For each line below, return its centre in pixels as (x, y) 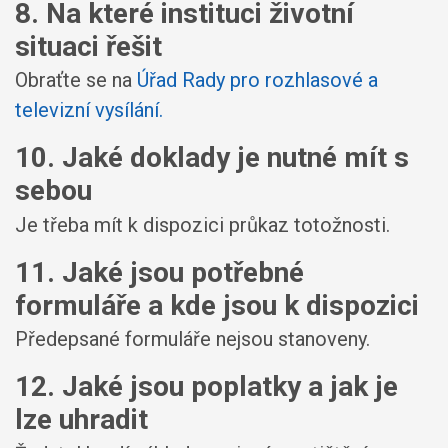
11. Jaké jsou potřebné (159, 272)
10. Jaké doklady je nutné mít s (212, 157)
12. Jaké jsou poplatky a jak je (206, 386)
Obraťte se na (76, 80)
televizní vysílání (87, 110)
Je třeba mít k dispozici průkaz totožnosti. (202, 224)
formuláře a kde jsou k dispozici (217, 305)
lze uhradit (81, 419)
